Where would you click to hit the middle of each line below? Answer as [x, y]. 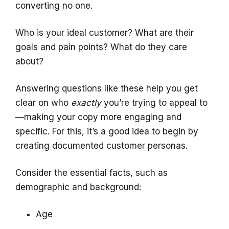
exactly [86, 103]
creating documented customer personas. [101, 146]
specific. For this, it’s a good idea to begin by [107, 131]
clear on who [43, 103]
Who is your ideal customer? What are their [105, 33]
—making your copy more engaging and [98, 117]
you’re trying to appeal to [154, 103]
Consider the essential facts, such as [91, 173]
